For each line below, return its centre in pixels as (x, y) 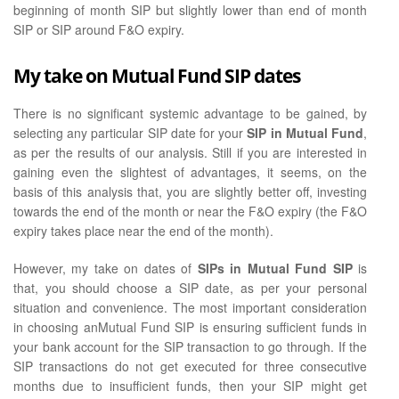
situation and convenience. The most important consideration (191, 308)
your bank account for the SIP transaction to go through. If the (191, 347)
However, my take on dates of (106, 269)
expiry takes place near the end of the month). (143, 231)
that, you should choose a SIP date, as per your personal (191, 288)
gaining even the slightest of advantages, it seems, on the (191, 172)
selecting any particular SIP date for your (130, 133)
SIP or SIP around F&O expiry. (99, 30)
